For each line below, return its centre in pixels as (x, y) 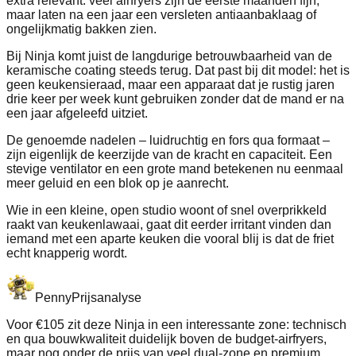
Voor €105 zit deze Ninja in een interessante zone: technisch (176, 325)
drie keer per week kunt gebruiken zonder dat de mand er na (175, 99)
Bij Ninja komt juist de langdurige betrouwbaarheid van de (169, 56)
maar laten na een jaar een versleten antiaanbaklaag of (161, 15)
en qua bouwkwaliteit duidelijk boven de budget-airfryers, (166, 339)
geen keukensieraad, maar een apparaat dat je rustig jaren (170, 85)
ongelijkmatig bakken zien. (81, 29)
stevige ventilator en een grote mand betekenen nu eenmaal (175, 169)
